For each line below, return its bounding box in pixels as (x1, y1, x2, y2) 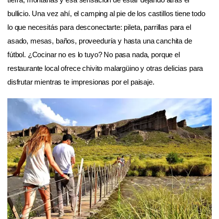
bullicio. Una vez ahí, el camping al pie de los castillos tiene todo (7, 9, 205, 18)
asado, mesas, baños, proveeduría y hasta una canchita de (7, 36, 192, 45)
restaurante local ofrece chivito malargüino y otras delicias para (7, 64, 203, 72)
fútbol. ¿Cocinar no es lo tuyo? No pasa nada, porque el (7, 50, 180, 59)
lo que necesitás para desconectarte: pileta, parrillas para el (7, 22, 191, 31)
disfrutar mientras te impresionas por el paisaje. (7, 77, 154, 86)
